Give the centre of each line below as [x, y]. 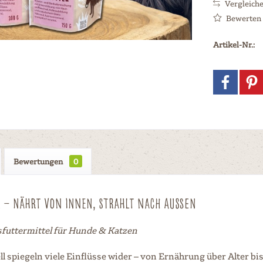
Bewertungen [39, 161]
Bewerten [242, 18]
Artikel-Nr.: [234, 44]
